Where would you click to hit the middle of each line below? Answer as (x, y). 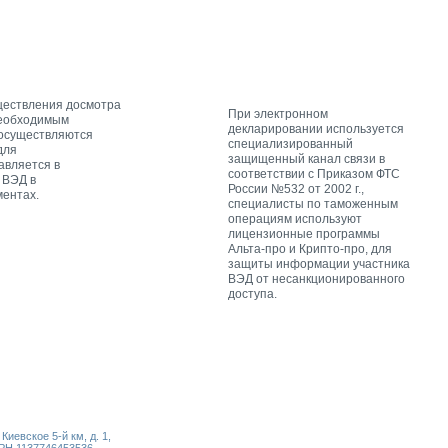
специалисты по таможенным (313, 203)
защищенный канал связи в (306, 158)
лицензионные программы (304, 233)
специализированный (290, 143)
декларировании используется (316, 128)
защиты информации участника (319, 263)
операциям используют (295, 218)
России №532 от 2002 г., (296, 188)
